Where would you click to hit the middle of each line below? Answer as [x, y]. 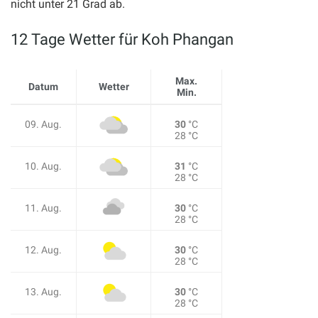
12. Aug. [43, 250]
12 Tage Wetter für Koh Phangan [122, 39]
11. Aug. [43, 208]
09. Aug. [43, 124]
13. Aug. [43, 291]
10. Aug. [43, 166]
